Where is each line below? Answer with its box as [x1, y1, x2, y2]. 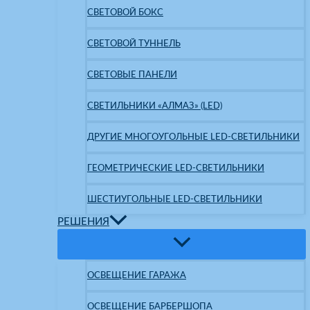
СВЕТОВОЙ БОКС [87, 8, 163, 18]
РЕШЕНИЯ [57, 216, 109, 227]
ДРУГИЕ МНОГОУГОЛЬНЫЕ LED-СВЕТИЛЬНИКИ [87, 132, 300, 143]
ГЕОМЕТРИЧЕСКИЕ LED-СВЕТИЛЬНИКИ [87, 163, 264, 174]
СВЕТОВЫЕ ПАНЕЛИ [87, 70, 177, 80]
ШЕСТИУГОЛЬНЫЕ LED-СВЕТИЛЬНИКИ [87, 194, 262, 205]
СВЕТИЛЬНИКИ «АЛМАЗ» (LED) [87, 101, 222, 111]
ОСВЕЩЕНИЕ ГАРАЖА [87, 271, 186, 281]
